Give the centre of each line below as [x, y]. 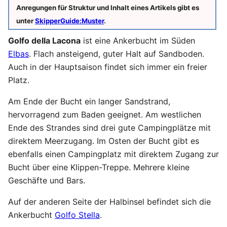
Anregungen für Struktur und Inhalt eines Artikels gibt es [108, 8]
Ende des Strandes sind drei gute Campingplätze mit [109, 128]
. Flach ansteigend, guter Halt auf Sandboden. [117, 54]
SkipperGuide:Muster [69, 21]
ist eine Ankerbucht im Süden [138, 41]
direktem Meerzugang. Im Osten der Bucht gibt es [104, 141]
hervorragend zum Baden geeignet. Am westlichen [105, 115]
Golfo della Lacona [44, 41]
